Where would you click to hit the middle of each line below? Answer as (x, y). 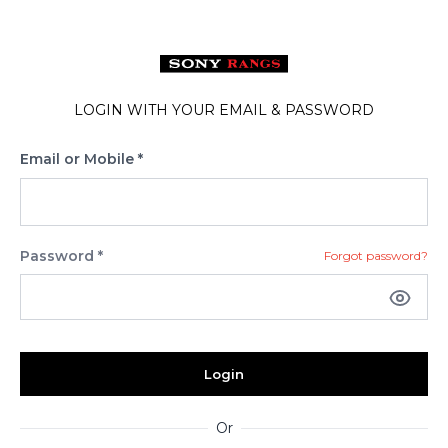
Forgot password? (376, 255)
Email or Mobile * (81, 159)
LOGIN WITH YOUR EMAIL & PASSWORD (224, 110)
